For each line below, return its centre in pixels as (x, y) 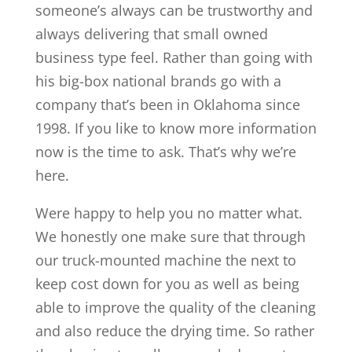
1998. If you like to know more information (176, 128)
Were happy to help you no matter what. (169, 213)
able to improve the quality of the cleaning (175, 307)
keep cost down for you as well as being (167, 283)
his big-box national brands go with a (158, 81)
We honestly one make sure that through (170, 236)
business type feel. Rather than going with (174, 57)
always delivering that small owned (151, 33)
